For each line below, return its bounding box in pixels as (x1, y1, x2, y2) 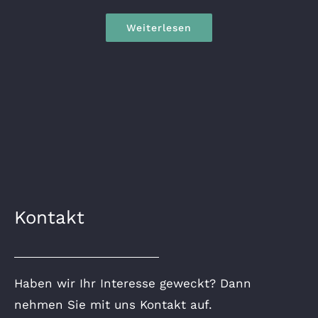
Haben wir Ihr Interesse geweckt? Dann (14, 275, 251, 290)
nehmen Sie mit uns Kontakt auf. (14, 297, 212, 312)
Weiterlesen (126, 21, 192, 33)
